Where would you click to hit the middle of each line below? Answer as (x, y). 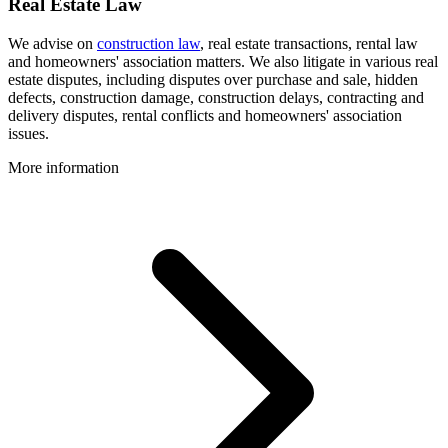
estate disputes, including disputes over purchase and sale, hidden (213, 79)
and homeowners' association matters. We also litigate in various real (223, 61)
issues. (28, 133)
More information (63, 167)
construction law (148, 43)
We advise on (52, 43)
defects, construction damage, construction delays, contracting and (216, 97)
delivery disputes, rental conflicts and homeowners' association (205, 115)
